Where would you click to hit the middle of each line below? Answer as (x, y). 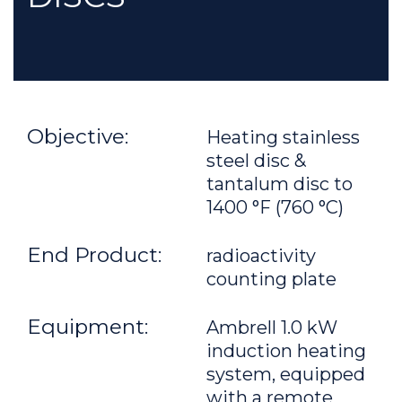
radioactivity (261, 256)
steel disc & (256, 161)
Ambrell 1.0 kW (272, 328)
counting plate (274, 279)
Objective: (78, 136)
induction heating (286, 351)
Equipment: (87, 327)
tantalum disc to (280, 184)
